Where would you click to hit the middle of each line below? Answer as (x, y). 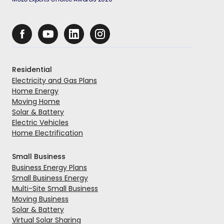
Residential (32, 70)
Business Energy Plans (49, 168)
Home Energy (35, 91)
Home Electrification (47, 133)
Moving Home (36, 102)
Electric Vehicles (40, 123)
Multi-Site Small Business (55, 189)
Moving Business (40, 199)
